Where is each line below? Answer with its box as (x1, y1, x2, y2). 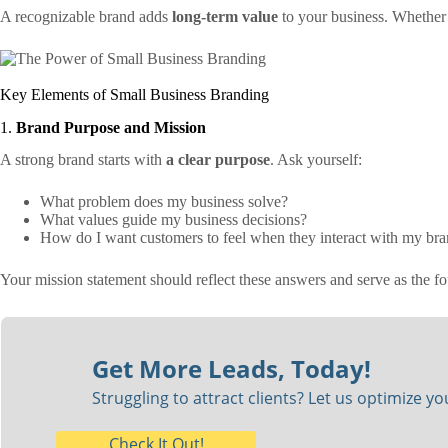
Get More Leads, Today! (91, 351, 371, 385)
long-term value (172, 7, 278, 25)
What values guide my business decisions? (40, 211, 307, 229)
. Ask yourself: (270, 151, 362, 169)
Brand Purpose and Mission (16, 118, 206, 136)
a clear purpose (166, 151, 270, 169)
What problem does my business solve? (40, 193, 288, 211)
